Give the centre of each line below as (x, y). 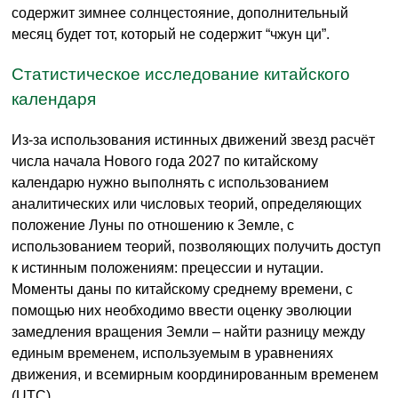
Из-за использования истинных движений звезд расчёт (193, 139)
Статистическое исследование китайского (181, 75)
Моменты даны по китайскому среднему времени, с (182, 289)
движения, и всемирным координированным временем (195, 374)
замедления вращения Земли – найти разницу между (188, 331)
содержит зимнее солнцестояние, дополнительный (180, 13)
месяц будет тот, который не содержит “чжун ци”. (171, 35)
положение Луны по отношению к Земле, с (153, 225)
